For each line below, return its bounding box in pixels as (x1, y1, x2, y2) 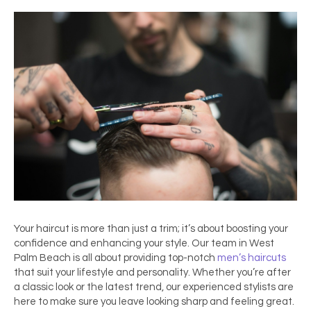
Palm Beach (14, 253, 71, 264)
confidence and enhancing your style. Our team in (14, 238, 249, 249)
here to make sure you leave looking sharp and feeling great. (14, 296, 294, 308)
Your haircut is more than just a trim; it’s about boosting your (14, 224, 288, 235)
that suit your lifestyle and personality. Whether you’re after (14, 267, 291, 278)
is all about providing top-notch (71, 253, 217, 264)
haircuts (248, 253, 286, 264)
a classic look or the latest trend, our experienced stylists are (14, 282, 294, 293)
